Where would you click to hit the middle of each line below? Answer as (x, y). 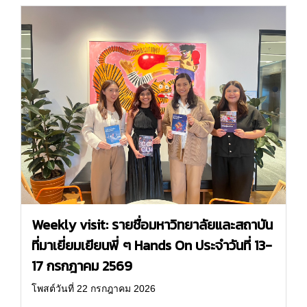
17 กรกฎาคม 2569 (82, 266)
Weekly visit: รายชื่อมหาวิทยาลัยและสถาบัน (152, 225)
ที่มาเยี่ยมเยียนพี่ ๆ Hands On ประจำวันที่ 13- (152, 246)
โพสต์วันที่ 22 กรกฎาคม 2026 (94, 289)
